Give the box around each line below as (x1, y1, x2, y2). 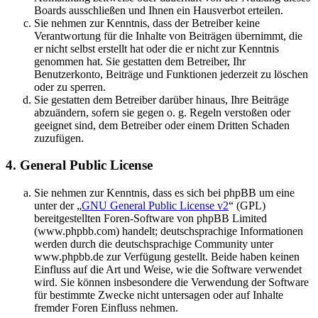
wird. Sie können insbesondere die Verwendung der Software (34, 276, 309, 289)
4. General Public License (6, 158, 153, 173)
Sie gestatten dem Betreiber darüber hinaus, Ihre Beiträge (34, 93, 289, 106)
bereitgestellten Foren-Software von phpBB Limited (34, 212, 267, 225)
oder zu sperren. (34, 80, 106, 93)
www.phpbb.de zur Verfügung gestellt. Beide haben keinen (34, 251, 300, 263)
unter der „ (34, 199, 82, 212)
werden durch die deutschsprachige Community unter (34, 238, 273, 251)
